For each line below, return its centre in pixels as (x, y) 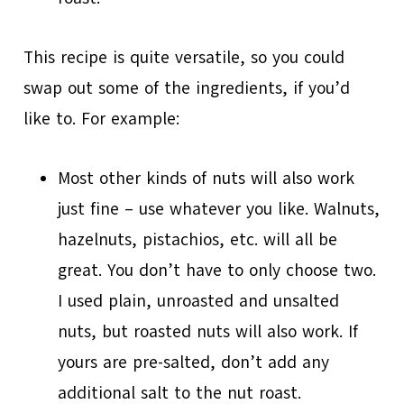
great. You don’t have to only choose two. (217, 270)
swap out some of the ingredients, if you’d (187, 88)
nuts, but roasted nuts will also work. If (208, 331)
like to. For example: (102, 119)
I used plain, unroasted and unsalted (199, 301)
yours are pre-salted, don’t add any (194, 362)
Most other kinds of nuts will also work (207, 178)
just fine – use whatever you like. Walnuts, (219, 209)
